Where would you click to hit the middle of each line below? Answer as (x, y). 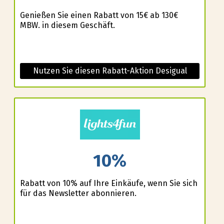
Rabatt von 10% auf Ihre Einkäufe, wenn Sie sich (108, 183)
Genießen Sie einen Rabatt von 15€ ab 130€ (99, 15)
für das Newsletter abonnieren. (78, 193)
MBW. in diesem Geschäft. (67, 25)
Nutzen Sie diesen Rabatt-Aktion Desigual (110, 71)
